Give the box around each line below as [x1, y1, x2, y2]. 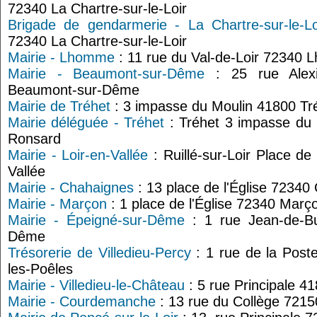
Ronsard [8, 131, 61, 146]
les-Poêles [8, 261, 73, 277]
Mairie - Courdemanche [8, 294, 156, 309]
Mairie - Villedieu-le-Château [8, 277, 185, 293]
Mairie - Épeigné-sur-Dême [8, 212, 185, 228]
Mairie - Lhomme [8, 50, 115, 65]
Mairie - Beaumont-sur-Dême [8, 66, 205, 81]
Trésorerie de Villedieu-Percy [8, 245, 191, 260]
